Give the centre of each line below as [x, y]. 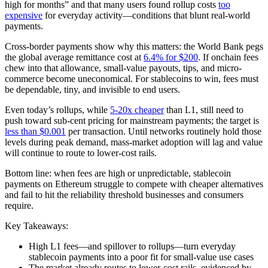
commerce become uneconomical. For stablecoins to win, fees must [132, 79]
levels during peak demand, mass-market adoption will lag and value [134, 142]
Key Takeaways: [36, 226]
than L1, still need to [204, 110]
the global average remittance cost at [74, 57]
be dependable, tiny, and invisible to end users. [92, 90]
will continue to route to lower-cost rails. [81, 153]
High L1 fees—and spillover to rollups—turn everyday [132, 246]
